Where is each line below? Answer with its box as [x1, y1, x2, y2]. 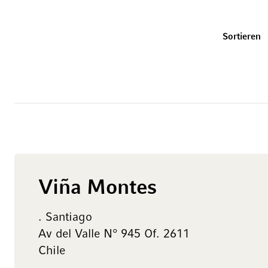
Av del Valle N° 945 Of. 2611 [38, 228, 190, 240]
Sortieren [223, 33, 261, 42]
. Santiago [38, 211, 92, 223]
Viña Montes [38, 178, 157, 199]
